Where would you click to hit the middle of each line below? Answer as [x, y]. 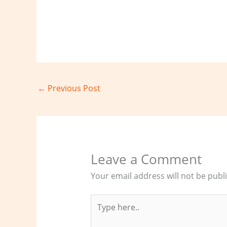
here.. [101, 213]
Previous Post [73, 88]
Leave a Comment [146, 159]
